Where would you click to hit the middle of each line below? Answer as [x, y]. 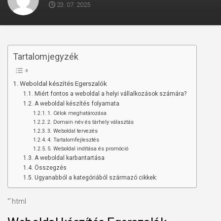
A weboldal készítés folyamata [77, 104]
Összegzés [50, 168]
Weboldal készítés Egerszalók [63, 83]
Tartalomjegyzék [46, 56]
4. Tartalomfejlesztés [73, 140]
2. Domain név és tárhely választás [90, 122]
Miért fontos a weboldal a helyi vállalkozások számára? [110, 94]
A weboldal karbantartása [69, 158]
